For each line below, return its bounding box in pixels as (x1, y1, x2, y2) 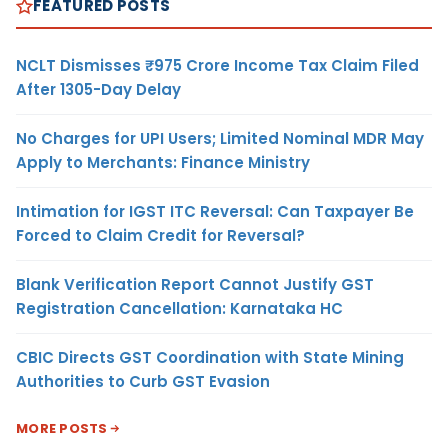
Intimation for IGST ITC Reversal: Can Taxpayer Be (16, 201, 414, 222)
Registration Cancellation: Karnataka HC (16, 298, 343, 319)
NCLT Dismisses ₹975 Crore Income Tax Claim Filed (16, 55, 419, 76)
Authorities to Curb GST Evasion (16, 371, 270, 392)
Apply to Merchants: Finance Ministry (16, 152, 310, 173)
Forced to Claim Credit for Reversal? (16, 225, 305, 246)
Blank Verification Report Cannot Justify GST (16, 274, 374, 295)
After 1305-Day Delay (16, 79, 181, 100)
